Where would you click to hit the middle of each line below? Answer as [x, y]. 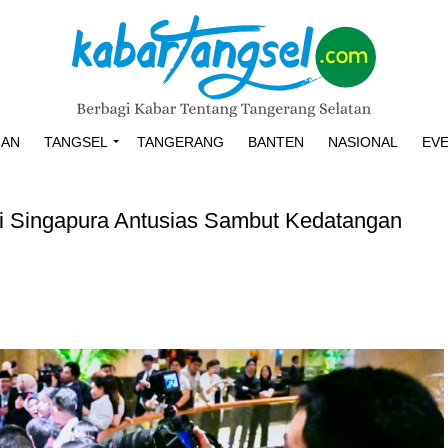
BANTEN [276, 142]
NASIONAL [363, 142]
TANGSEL [76, 142]
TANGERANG [180, 142]
